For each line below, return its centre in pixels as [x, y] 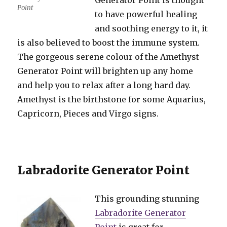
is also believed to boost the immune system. [109, 43]
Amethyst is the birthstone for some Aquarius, [112, 99]
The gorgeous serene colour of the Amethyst [108, 57]
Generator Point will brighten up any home [105, 71]
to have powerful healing [146, 14]
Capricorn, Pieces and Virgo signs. [88, 113]
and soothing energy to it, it [152, 28]
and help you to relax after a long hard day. [104, 85]
